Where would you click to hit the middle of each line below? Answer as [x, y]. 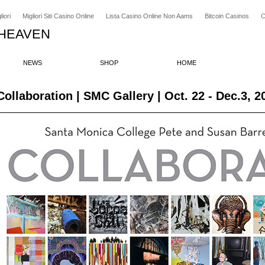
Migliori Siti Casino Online [58, 16]
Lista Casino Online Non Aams [149, 16]
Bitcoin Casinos [227, 16]
